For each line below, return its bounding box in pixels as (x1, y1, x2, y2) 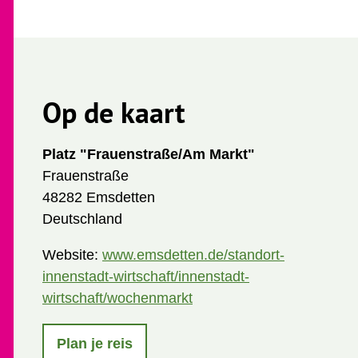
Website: (42, 247, 102, 263)
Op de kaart (42, 93, 185, 131)
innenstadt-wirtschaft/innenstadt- (42, 268, 249, 284)
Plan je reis (57, 335, 133, 352)
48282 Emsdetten (42, 189, 155, 205)
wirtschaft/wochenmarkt (42, 290, 193, 306)
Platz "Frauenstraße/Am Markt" (42, 146, 255, 162)
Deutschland (42, 211, 122, 227)
